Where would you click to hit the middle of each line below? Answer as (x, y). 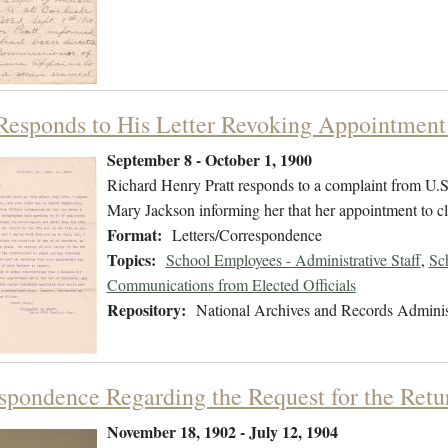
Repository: (146, 310)
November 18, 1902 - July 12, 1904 (222, 432)
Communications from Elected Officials (231, 285)
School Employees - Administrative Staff (293, 260)
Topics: (131, 260)
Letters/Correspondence (246, 235)
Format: (134, 235)
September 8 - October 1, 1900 (209, 160)
